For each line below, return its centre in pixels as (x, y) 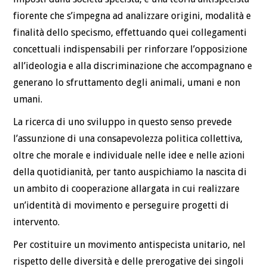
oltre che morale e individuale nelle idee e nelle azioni (129, 156)
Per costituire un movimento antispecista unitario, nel (130, 245)
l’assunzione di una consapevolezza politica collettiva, (128, 139)
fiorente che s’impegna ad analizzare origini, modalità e (132, 16)
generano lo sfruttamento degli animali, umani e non (127, 83)
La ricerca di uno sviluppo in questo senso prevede (123, 122)
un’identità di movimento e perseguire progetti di (121, 206)
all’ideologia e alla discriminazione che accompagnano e (133, 66)
